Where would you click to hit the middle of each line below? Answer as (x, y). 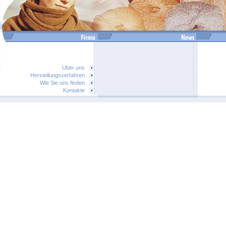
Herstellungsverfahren (57, 75)
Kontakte (74, 90)
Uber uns (73, 68)
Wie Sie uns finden (62, 83)
